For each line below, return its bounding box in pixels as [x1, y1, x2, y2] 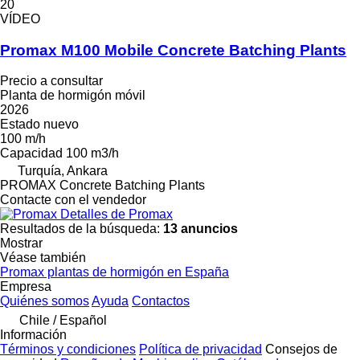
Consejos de [265, 342, 337, 357]
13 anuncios [163, 222, 238, 236]
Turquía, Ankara [18, 164, 108, 178]
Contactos [132, 294, 190, 309]
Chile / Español [19, 313, 107, 328]
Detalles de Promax [60, 207, 173, 222]
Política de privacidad [139, 342, 262, 357]
